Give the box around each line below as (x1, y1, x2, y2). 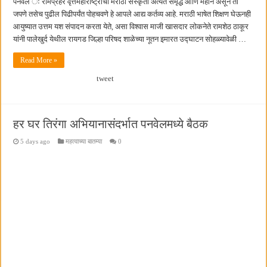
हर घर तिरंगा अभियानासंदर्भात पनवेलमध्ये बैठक (13, 117, 209, 131)
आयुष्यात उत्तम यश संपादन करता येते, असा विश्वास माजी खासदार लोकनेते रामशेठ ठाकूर (13, 22, 249, 32)
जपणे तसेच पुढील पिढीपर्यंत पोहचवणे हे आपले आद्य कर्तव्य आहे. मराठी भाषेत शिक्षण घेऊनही (13, 10, 252, 19)
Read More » (20, 56, 58, 65)
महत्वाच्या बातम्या (66, 138, 103, 145)
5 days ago (20, 138, 51, 145)
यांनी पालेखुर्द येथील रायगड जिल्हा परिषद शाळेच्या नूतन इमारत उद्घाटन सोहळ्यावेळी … (13, 35, 247, 44)
